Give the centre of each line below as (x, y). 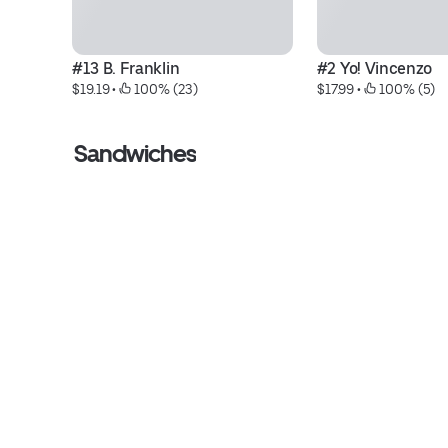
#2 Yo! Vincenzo (374, 68)
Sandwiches (135, 153)
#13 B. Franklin (126, 68)
